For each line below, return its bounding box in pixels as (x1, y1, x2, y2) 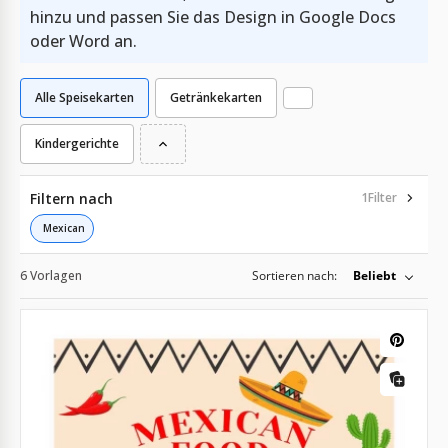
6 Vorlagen (20, 266, 82, 284)
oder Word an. (30, 29, 137, 52)
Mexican (43, 220, 85, 235)
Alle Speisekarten (35, 88, 134, 106)
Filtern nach (30, 188, 113, 208)
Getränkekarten (170, 88, 262, 106)
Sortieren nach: (252, 266, 337, 284)
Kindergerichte (35, 134, 119, 152)
